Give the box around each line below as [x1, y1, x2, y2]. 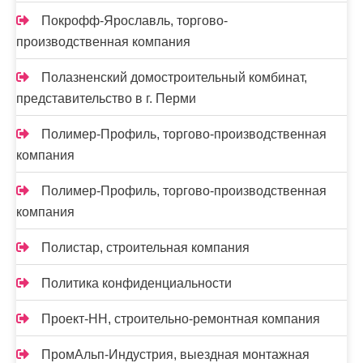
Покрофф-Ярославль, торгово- [41, 14, 228, 28]
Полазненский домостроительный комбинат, [41, 70, 307, 84]
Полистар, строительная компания [41, 241, 250, 254]
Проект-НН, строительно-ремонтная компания [41, 312, 320, 326]
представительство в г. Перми [16, 92, 196, 105]
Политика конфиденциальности [41, 276, 232, 290]
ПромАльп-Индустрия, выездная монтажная [41, 348, 310, 361]
